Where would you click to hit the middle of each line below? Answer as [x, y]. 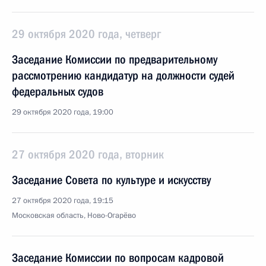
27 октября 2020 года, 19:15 [63, 201]
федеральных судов [58, 91]
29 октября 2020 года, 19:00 [63, 112]
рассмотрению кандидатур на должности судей [123, 75]
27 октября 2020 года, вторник [88, 154]
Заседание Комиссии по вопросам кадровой [118, 258]
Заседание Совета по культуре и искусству [111, 180]
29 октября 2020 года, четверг [86, 34]
